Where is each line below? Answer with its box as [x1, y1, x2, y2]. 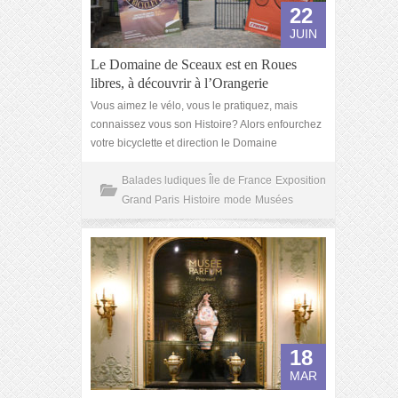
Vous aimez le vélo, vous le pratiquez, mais [91, 99, 298, 112]
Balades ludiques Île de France [122, 174, 272, 187]
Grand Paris [122, 194, 179, 206]
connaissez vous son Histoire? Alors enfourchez [91, 118, 322, 131]
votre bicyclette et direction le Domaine [91, 137, 277, 149]
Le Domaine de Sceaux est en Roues [91, 57, 297, 72]
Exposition [275, 174, 326, 187]
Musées [255, 194, 293, 206]
